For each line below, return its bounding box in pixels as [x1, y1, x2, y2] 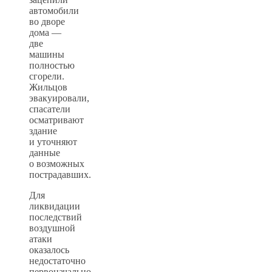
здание [29, 125, 57, 136]
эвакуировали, [29, 92, 89, 103]
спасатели [29, 103, 70, 114]
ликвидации [29, 200, 80, 211]
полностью [29, 59, 75, 70]
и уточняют [29, 136, 77, 147]
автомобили [29, 5, 79, 16]
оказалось [29, 244, 69, 255]
